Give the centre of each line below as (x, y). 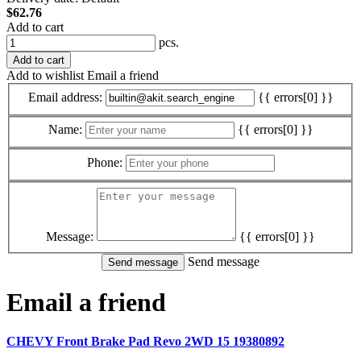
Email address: (65, 97)
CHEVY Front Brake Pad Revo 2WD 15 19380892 (145, 342)
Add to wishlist (45, 76)
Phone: (104, 162)
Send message (224, 261)
